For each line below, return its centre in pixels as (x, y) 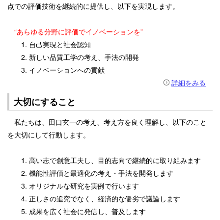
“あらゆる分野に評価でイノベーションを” (75, 32)
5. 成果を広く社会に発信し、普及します (77, 211)
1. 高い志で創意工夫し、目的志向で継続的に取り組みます (104, 160)
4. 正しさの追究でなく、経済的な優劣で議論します (94, 198)
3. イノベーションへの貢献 (56, 70)
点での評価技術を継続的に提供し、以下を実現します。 (93, 6)
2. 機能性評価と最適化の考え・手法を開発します (90, 173)
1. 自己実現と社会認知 (49, 44)
